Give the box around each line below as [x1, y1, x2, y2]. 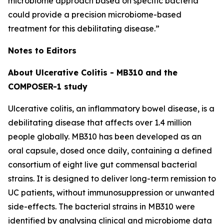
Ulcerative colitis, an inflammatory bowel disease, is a [8, 103, 214, 113]
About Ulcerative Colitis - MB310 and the [8, 67, 177, 77]
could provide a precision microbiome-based [8, 9, 181, 19]
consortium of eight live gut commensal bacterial [8, 159, 197, 169]
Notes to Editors [8, 45, 76, 55]
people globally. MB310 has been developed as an [8, 131, 201, 141]
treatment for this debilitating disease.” [8, 23, 159, 33]
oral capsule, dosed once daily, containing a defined [8, 145, 212, 155]
